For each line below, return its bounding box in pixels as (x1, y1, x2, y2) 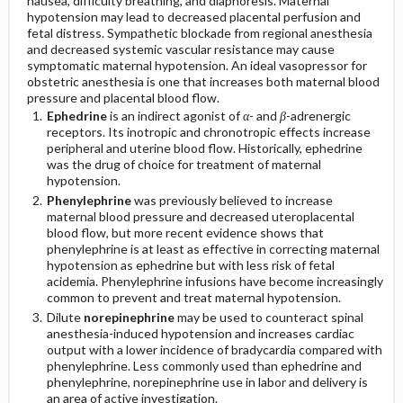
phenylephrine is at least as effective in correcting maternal (46, 241, 380, 256)
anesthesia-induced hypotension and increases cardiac (46, 326, 354, 341)
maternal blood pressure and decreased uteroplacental (46, 209, 354, 224)
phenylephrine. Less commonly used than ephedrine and (46, 358, 362, 373)
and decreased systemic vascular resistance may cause (26, 41, 335, 57)
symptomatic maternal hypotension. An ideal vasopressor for (26, 58, 367, 73)
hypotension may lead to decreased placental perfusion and (26, 9, 361, 24)
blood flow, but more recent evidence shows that (46, 225, 324, 240)
